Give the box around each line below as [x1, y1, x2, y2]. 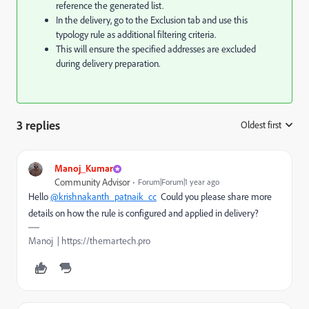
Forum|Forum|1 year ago [138, 177, 219, 187]
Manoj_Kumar [54, 162, 113, 174]
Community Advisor [54, 176, 130, 188]
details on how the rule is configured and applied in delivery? [28, 207, 259, 219]
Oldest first [241, 119, 281, 131]
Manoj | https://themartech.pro [28, 235, 150, 247]
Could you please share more [157, 190, 272, 203]
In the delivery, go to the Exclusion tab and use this [56, 14, 248, 26]
